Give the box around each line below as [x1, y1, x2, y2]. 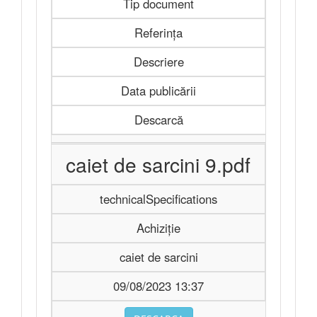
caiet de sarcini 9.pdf [66, 150, 250, 178]
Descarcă [134, 111, 183, 128]
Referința [134, 24, 183, 41]
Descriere [133, 53, 184, 70]
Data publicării [121, 82, 196, 99]
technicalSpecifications [100, 190, 217, 207]
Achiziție [137, 219, 180, 236]
